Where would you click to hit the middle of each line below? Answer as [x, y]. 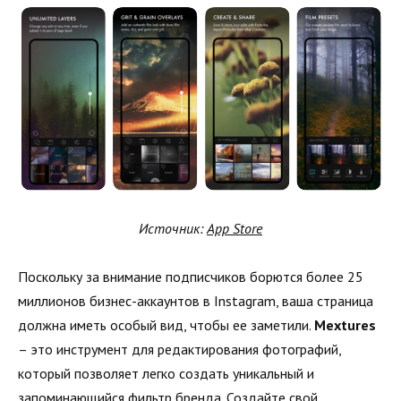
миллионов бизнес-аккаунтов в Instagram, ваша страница [196, 300]
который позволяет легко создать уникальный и [166, 373]
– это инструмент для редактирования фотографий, [179, 349]
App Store [235, 228]
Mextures [345, 324]
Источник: [173, 228]
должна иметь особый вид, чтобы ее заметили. [166, 324]
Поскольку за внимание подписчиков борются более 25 [191, 276]
